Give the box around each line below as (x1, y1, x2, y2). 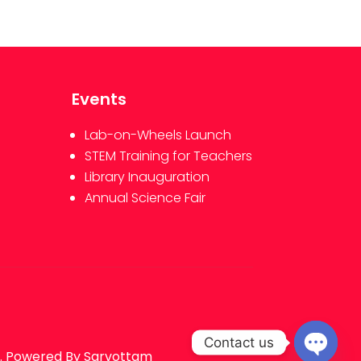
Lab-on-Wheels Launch (85, 126, 232, 145)
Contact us (204, 334, 274, 351)
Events (72, 88, 127, 111)
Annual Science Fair (85, 189, 206, 208)
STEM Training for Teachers (85, 147, 253, 166)
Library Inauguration (85, 168, 210, 187)
